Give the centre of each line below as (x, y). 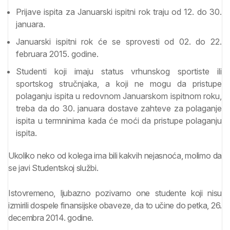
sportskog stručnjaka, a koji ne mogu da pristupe (119, 84)
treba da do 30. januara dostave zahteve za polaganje (119, 109)
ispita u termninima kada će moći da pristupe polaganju (119, 121)
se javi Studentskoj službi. (53, 168)
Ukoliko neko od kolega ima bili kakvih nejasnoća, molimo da (115, 156)
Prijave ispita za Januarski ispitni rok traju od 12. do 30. (119, 12)
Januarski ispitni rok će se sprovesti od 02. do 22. (119, 42)
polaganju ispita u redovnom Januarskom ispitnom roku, (119, 96)
